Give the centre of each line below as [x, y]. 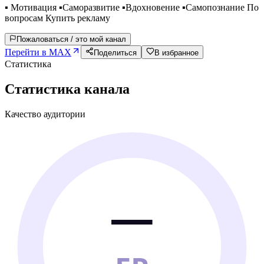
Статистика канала [67, 89]
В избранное [176, 52]
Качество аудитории [45, 114]
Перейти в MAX [38, 52]
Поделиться [115, 52]
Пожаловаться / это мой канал [71, 39]
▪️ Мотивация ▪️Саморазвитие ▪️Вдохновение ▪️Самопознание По [132, 7]
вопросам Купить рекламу [57, 18]
